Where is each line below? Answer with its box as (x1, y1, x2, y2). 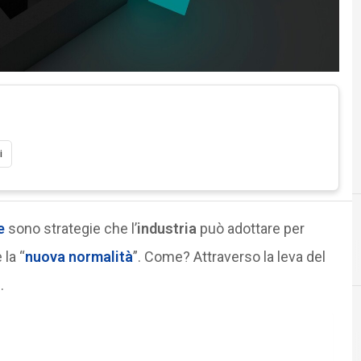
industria (136, 219, 197, 237)
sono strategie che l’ (4, 219, 137, 237)
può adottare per (196, 219, 305, 237)
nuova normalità (24, 247, 133, 265)
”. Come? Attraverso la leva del (132, 247, 326, 265)
